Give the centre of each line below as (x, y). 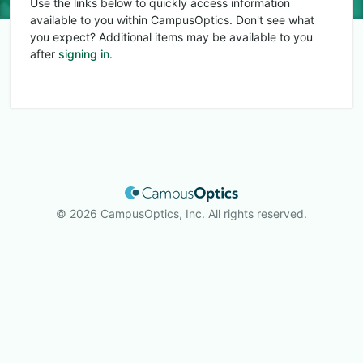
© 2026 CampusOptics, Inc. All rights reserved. (181, 213)
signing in (84, 54)
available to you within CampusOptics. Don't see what (172, 20)
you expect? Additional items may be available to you (171, 37)
